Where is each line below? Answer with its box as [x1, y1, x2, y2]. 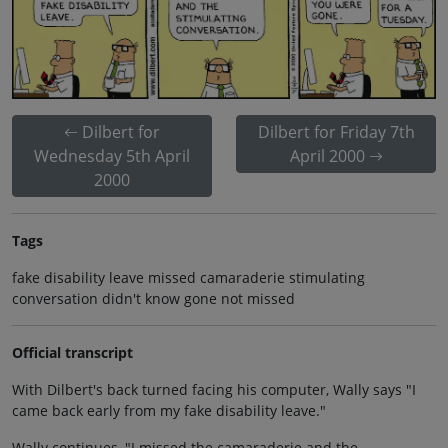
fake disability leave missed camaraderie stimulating [12, 268, 365, 288]
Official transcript [12, 343, 133, 363]
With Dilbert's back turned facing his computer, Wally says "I [12, 380, 416, 400]
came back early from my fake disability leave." [12, 401, 326, 421]
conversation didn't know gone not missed [12, 289, 295, 309]
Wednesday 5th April [34, 145, 190, 168]
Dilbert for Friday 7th [257, 121, 415, 144]
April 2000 [289, 145, 365, 168]
